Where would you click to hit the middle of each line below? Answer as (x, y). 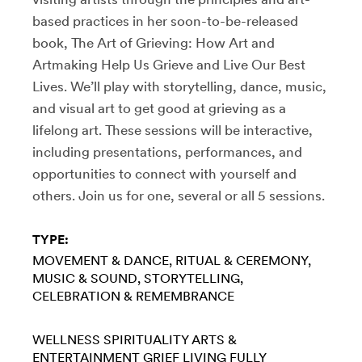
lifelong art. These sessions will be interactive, (173, 130)
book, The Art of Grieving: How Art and (154, 42)
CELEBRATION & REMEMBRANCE (133, 296)
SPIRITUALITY (146, 339)
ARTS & (214, 339)
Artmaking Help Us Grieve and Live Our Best (169, 64)
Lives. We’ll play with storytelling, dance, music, (179, 86)
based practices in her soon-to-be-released (165, 21)
